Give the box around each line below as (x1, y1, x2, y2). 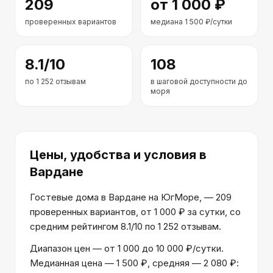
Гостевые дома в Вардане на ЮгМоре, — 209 (30, 191, 232, 203)
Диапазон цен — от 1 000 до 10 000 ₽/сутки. (30, 243, 224, 254)
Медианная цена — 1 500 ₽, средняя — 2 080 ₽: (30, 257, 239, 269)
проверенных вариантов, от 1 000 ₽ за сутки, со (30, 206, 241, 218)
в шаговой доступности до (151, 77, 247, 86)
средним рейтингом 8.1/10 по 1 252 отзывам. (30, 221, 221, 232)
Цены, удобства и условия (30, 147, 199, 162)
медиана (151, 17, 185, 26)
